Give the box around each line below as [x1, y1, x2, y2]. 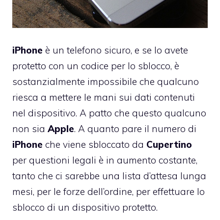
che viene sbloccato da [43, 138, 146, 150]
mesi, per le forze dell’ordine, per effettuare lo [12, 185, 205, 197]
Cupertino [146, 138, 192, 150]
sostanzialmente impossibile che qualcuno [12, 75, 199, 87]
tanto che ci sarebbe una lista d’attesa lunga [12, 169, 206, 182]
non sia [12, 122, 48, 135]
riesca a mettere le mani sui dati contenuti [12, 91, 195, 103]
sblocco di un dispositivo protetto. [12, 201, 158, 213]
